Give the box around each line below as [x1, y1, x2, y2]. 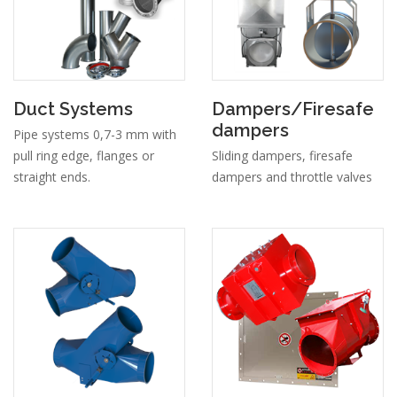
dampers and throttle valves [212, 168, 372, 186]
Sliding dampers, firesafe [212, 147, 353, 165]
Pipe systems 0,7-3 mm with [13, 126, 176, 144]
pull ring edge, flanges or [13, 147, 154, 165]
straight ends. [13, 168, 90, 186]
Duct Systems [13, 98, 133, 121]
